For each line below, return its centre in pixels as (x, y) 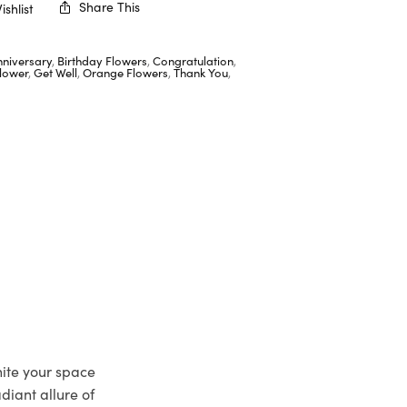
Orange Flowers (126, 72)
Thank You (201, 72)
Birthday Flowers (103, 60)
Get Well (56, 72)
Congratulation (194, 60)
